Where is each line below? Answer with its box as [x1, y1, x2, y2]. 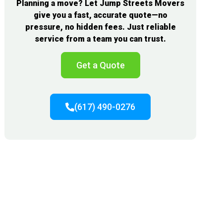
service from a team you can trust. [35, 34, 166, 44]
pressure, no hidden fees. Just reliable [25, 22, 176, 32]
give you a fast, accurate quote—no [33, 10, 167, 20]
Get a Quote [76, 60, 125, 71]
